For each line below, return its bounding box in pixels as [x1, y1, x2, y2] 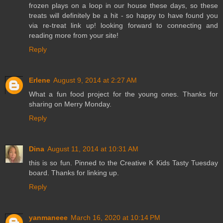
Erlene [29, 76, 50, 84]
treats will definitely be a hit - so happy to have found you [29, 11, 218, 19]
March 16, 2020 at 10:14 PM [71, 213, 160, 222]
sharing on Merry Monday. [29, 100, 111, 108]
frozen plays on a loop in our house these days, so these [29, 1, 218, 9]
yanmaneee [29, 213, 68, 222]
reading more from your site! [29, 31, 118, 39]
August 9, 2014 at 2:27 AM [53, 76, 137, 84]
